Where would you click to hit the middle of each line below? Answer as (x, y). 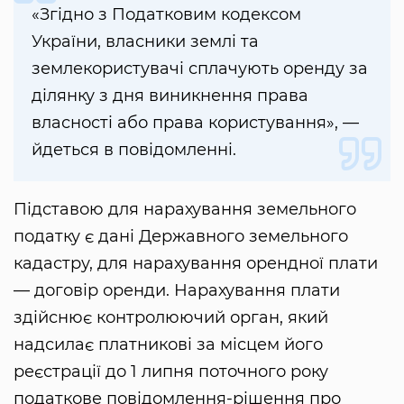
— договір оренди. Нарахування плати (177, 290)
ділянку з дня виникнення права (170, 95)
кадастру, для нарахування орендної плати (196, 263)
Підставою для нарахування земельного (185, 209)
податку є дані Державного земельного (181, 236)
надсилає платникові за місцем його (168, 344)
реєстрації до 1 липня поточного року (171, 371)
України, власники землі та (145, 41)
